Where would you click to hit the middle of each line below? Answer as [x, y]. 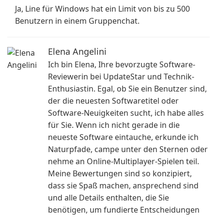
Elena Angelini [77, 51]
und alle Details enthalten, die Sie [108, 198]
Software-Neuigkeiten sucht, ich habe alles [126, 113]
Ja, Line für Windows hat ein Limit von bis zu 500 [102, 9]
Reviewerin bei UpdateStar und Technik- [121, 77]
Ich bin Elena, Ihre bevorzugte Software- [122, 64]
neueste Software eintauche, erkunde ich [123, 137]
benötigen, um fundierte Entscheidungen [124, 210]
